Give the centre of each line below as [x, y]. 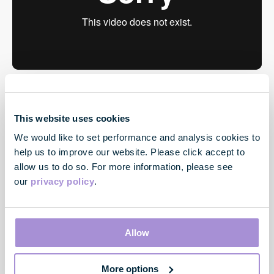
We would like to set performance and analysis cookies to [137, 137]
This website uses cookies [72, 118]
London [137, 238]
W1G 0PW [137, 252]
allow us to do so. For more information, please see [124, 167]
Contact [137, 201]
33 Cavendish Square [137, 223]
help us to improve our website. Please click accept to [129, 152]
